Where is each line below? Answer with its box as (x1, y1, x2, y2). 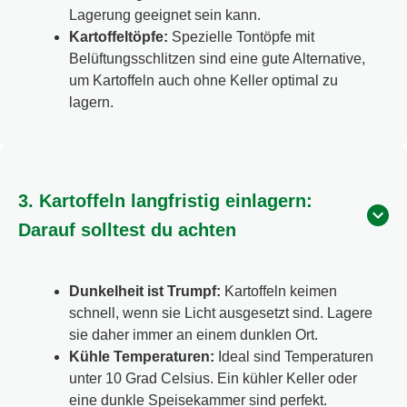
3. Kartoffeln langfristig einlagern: (18, 191, 313, 212)
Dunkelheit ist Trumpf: (69, 283, 221, 300)
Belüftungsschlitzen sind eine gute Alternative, (69, 51, 365, 67)
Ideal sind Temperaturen (214, 349, 373, 365)
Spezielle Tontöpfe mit (168, 29, 314, 45)
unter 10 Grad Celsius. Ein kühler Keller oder (69, 371, 357, 387)
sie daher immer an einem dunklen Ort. (69, 327, 318, 343)
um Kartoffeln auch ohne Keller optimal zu (69, 73, 338, 89)
